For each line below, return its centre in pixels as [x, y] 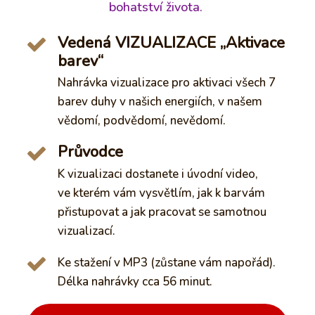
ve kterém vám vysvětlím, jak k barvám [162, 193]
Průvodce [91, 152]
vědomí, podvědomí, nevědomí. [142, 121]
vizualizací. [87, 231]
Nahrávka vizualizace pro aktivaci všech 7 [167, 83]
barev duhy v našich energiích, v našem [160, 102]
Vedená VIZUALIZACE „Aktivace [172, 43]
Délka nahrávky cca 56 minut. [135, 281]
